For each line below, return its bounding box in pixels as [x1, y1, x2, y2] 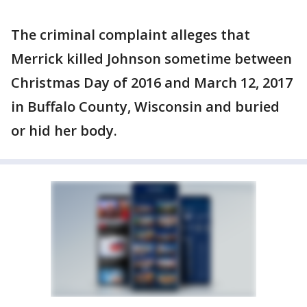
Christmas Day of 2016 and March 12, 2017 [11, 73, 293, 92]
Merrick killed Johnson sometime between [11, 49, 292, 68]
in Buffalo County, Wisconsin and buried [11, 97, 280, 116]
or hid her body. [11, 121, 117, 140]
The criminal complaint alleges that [11, 25, 250, 44]
